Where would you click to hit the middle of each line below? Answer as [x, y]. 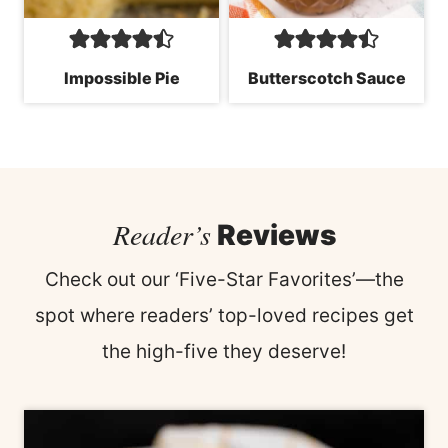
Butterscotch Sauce [326, 77]
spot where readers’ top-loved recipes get [224, 315]
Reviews [273, 234]
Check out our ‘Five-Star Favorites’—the [224, 279]
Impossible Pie [121, 77]
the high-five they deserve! [224, 351]
